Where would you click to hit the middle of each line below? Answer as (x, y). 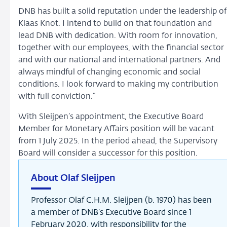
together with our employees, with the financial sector (121, 48)
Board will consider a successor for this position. (108, 153)
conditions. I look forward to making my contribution (118, 84)
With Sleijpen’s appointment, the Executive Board (111, 117)
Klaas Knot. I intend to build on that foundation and (115, 24)
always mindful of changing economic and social (109, 72)
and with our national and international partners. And (119, 60)
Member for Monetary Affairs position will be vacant (116, 129)
